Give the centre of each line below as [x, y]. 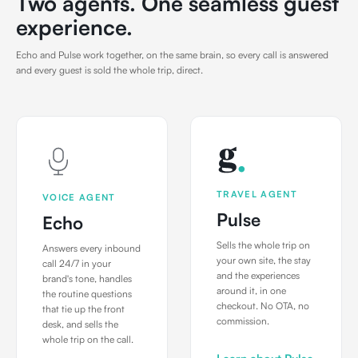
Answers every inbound [91, 248]
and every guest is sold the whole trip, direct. [109, 70]
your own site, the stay [264, 260]
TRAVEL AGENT [257, 194]
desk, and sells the [80, 324]
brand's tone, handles [87, 278]
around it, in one [251, 290]
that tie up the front [84, 309]
